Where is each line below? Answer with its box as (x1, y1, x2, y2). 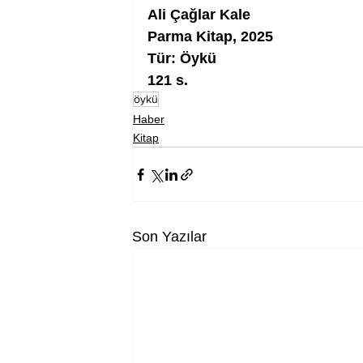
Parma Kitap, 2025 (147, 28, 273, 45)
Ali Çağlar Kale (147, 6, 250, 23)
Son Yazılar (132, 228, 207, 245)
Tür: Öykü (147, 50, 216, 66)
